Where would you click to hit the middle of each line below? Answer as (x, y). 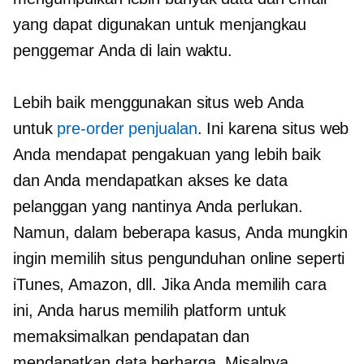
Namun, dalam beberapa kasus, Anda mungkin (180, 232)
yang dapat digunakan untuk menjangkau (160, 24)
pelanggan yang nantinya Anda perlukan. (158, 206)
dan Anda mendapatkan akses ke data (150, 180)
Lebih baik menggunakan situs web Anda (159, 102)
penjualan (160, 128)
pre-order (91, 128)
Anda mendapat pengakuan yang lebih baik (167, 154)
